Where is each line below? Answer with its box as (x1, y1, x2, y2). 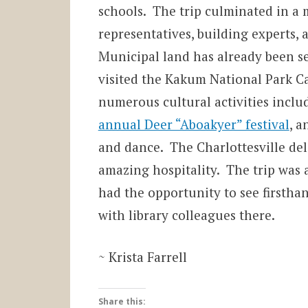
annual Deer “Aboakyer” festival (98, 115, 289, 133)
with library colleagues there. (98, 206, 275, 223)
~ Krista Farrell (98, 248, 187, 266)
